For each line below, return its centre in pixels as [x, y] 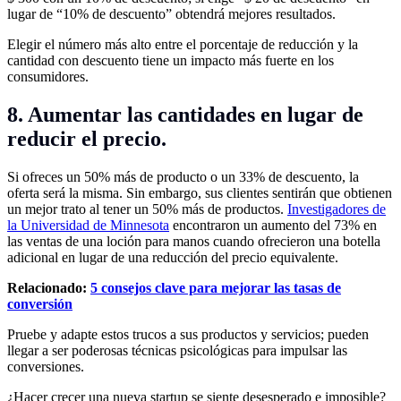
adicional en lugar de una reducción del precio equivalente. [173, 258]
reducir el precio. [87, 139]
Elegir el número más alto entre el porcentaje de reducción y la [183, 45]
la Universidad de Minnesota [88, 226]
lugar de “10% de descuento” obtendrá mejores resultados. [171, 14]
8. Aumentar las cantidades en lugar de [185, 115]
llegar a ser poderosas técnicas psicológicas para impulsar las [177, 351]
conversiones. [46, 367]
